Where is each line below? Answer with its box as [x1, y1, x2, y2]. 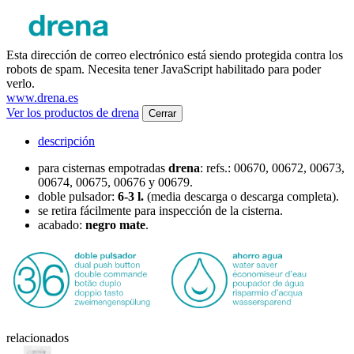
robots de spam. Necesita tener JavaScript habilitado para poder [6, 62, 321, 77]
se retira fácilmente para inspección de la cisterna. [38, 204, 283, 218]
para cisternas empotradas [38, 161, 168, 175]
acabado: [38, 218, 85, 232]
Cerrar [149, 107, 176, 120]
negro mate [85, 218, 145, 232]
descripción [38, 134, 95, 149]
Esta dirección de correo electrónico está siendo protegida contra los [6, 48, 343, 62]
